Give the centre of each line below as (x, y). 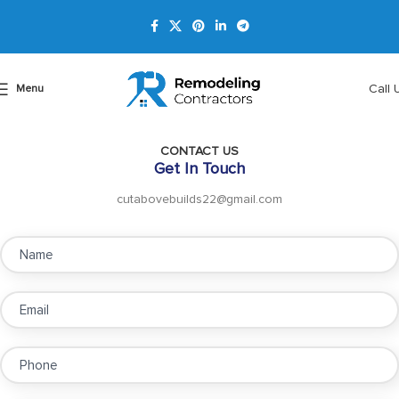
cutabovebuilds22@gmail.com (199, 200)
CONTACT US (199, 152)
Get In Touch (199, 170)
